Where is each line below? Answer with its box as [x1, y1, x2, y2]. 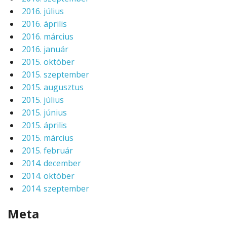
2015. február [22, 145, 73, 157]
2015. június [22, 107, 67, 119]
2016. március [22, 31, 73, 43]
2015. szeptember [22, 69, 89, 81]
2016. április [22, 18, 67, 30]
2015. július [22, 94, 64, 106]
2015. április [22, 120, 67, 131]
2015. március [22, 132, 73, 144]
